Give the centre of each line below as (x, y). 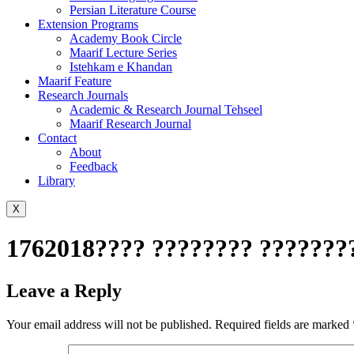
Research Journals (83, 95)
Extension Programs (88, 24)
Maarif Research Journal (130, 124)
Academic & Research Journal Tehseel (166, 109)
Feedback (94, 166)
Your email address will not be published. (109, 324)
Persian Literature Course (133, 10)
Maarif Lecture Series (123, 53)
